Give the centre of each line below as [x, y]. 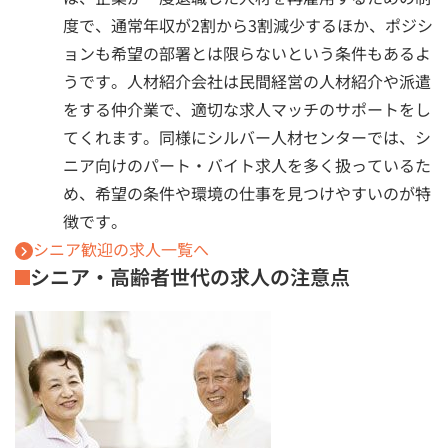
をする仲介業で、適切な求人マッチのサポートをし [247, 108]
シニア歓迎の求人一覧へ [121, 248]
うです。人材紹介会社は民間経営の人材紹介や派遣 [247, 80]
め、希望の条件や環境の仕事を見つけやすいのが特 [247, 192]
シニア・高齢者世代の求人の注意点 [190, 276]
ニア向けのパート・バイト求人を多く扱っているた [247, 164]
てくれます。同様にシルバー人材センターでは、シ [247, 136]
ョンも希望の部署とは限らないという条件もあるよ [247, 52]
